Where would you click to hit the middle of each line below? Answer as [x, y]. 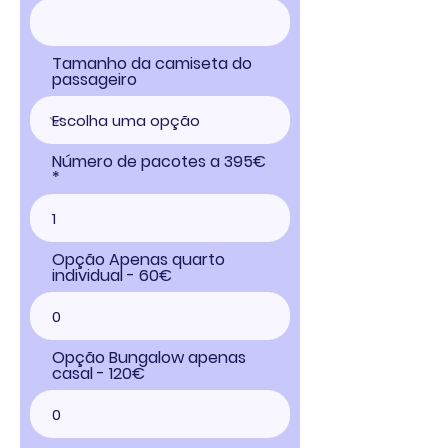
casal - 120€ [98, 373]
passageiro [94, 79]
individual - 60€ [112, 275]
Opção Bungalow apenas [149, 357]
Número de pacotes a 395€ [159, 161]
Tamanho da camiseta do [152, 63]
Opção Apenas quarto [138, 259]
